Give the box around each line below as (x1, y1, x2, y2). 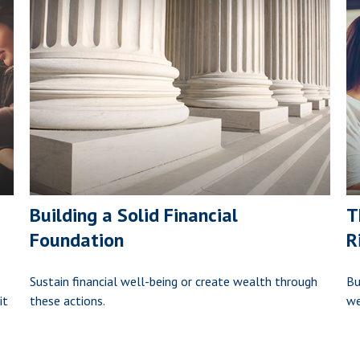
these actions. (30, 292, 106, 309)
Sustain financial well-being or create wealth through (30, 273, 318, 290)
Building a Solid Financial (30, 202, 239, 228)
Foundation (30, 227, 125, 253)
